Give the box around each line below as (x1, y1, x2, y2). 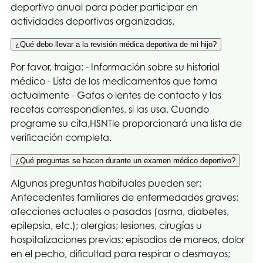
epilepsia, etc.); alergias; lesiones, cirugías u (11, 219, 202, 231)
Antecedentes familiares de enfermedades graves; (11, 191, 238, 203)
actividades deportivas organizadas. (11, 15, 174, 27)
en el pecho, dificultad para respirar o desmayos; (11, 247, 230, 259)
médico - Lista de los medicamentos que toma (11, 75, 217, 87)
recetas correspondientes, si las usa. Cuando (11, 103, 209, 115)
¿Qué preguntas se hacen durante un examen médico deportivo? (15, 156, 235, 165)
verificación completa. (11, 131, 112, 143)
